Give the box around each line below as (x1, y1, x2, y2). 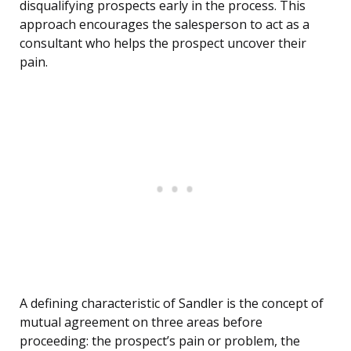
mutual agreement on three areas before (20, 313, 262, 331)
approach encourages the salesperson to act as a (20, 16, 309, 34)
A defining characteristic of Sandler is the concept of (20, 295, 324, 313)
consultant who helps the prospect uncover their (20, 34, 306, 52)
